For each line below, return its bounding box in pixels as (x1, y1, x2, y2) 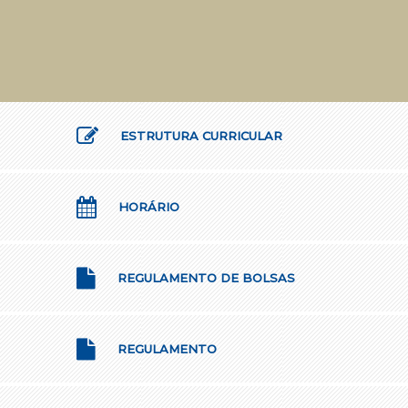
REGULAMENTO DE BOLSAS (114, 270, 295, 286)
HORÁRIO (115, 199, 179, 215)
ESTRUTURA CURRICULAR (117, 128, 282, 144)
